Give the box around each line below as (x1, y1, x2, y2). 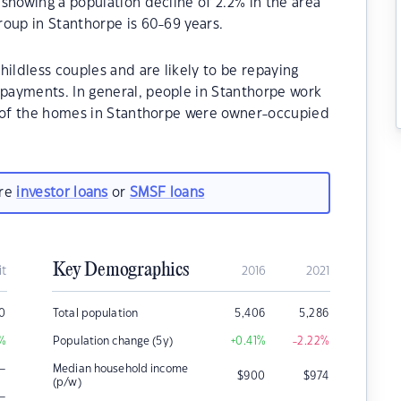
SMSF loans (130, 185, 205, 200)
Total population (53, 308, 139, 319)
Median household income (53, 363, 188, 374)
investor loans (16, 185, 108, 200)
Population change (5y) (53, 336, 173, 346)
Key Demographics (53, 260, 189, 281)
